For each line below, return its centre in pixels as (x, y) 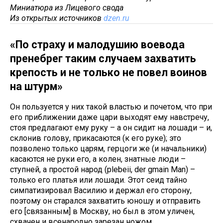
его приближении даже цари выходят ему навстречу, (110, 117)
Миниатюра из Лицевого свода (67, 8)
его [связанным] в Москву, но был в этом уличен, (102, 212)
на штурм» (36, 87)
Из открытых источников (57, 18)
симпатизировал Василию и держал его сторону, (101, 191)
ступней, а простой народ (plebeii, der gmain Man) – (103, 170)
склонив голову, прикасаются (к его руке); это (96, 138)
